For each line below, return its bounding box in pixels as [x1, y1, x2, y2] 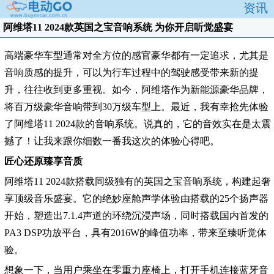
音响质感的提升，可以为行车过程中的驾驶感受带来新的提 [4, 67, 259, 78]
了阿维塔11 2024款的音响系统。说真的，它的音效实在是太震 [4, 118, 271, 129]
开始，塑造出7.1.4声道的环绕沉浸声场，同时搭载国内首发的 [4, 210, 268, 221]
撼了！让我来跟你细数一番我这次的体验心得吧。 [4, 135, 220, 146]
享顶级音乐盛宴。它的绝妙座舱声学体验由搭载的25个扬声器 [4, 193, 268, 204]
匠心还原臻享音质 [4, 155, 83, 166]
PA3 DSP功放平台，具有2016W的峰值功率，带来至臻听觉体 [4, 227, 267, 238]
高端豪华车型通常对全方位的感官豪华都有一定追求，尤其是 [4, 50, 268, 61]
